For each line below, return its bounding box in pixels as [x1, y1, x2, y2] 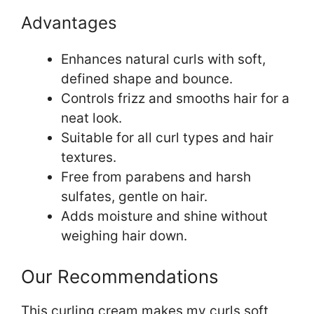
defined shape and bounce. [61, 70, 233, 87]
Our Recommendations [21, 266, 219, 288]
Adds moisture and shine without [61, 207, 268, 224]
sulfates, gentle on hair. [61, 188, 207, 205]
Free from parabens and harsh [61, 168, 251, 185]
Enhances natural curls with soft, [61, 50, 266, 67]
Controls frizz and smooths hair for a [61, 90, 289, 107]
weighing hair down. [61, 227, 187, 244]
